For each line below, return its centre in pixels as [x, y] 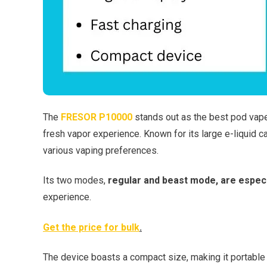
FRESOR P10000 [97, 117]
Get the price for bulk [91, 227]
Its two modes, [75, 181]
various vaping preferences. [101, 150]
